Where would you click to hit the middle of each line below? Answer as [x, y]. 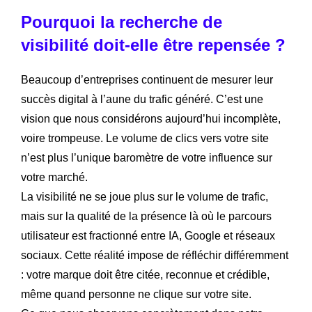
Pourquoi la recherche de [122, 22]
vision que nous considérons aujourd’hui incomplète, [151, 118]
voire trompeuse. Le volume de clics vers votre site [145, 138]
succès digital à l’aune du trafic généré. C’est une [142, 99]
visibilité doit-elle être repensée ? [153, 45]
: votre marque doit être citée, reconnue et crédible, [145, 274]
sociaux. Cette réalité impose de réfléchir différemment [155, 255]
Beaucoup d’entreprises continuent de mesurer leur [147, 79]
